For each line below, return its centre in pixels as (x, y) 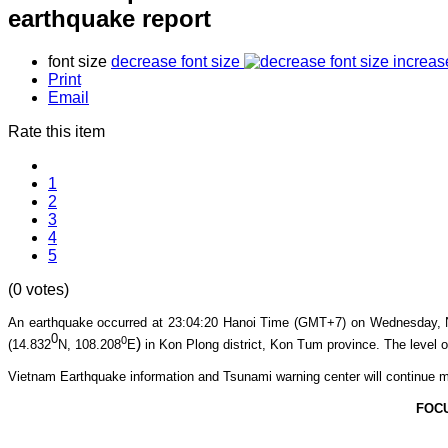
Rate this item (56, 131)
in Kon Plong (184, 345)
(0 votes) (38, 289)
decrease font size (175, 61)
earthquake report (109, 18)
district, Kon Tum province (299, 345)
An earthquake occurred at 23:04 (104, 322)
